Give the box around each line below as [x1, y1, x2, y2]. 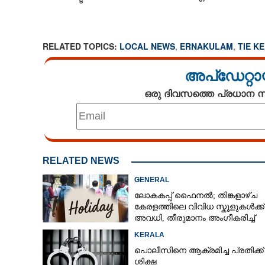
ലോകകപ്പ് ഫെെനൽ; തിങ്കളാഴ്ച [134, 191, 257, 200]
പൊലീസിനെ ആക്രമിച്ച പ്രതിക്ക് [134, 246, 264, 255]
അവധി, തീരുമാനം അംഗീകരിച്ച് [134, 214, 255, 222]
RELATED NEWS [42, 156, 119, 166]
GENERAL [134, 176, 169, 184]
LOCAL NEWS [119, 40, 175, 52]
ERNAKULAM [179, 40, 233, 52]
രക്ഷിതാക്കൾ [134, 225, 187, 234]
